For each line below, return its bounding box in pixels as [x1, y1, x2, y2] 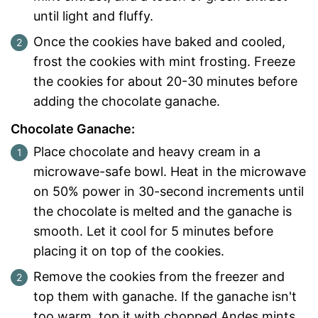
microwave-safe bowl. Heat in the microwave [33, 163, 306, 179]
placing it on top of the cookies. [33, 243, 224, 258]
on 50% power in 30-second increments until [33, 183, 304, 199]
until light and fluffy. [33, 8, 153, 23]
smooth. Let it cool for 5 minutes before [33, 223, 273, 238]
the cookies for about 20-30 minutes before [33, 73, 297, 89]
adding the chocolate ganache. [33, 93, 220, 109]
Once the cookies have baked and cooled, [33, 33, 285, 49]
